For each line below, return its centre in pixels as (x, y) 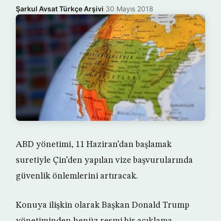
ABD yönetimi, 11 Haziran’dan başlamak (94, 145)
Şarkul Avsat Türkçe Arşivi (60, 9)
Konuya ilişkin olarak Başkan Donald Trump (103, 205)
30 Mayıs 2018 (129, 9)
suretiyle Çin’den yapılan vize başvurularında (104, 160)
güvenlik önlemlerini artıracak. (77, 176)
